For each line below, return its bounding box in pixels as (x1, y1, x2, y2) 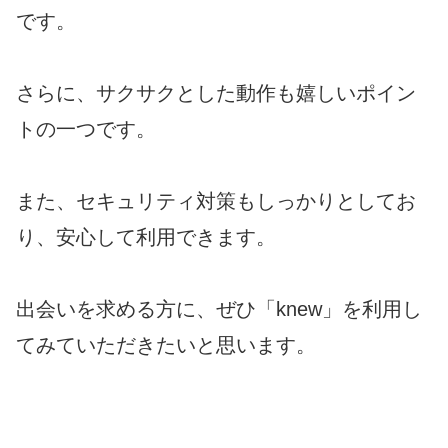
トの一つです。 (16, 117, 156, 140)
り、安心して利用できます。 (16, 225, 276, 248)
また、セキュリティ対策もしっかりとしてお (16, 189, 416, 212)
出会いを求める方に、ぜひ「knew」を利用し (16, 297, 422, 320)
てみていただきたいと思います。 (16, 333, 316, 356)
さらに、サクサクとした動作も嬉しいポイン (16, 81, 416, 104)
